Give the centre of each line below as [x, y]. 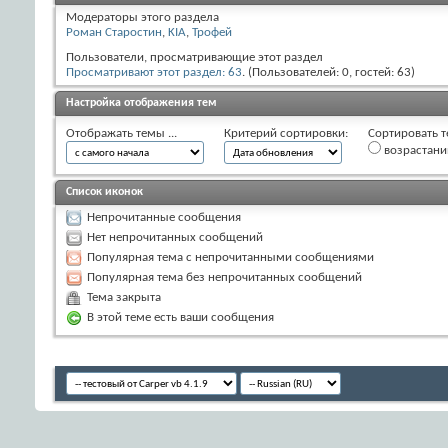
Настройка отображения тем [141, 102]
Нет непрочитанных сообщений [175, 237]
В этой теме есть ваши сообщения [180, 317]
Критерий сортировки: [286, 133]
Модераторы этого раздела [142, 17]
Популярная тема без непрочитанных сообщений [224, 277]
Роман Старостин [114, 32]
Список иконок [104, 191]
